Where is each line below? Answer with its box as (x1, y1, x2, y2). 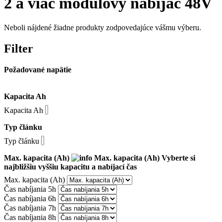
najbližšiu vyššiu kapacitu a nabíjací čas (4, 162, 137, 171)
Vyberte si (162, 153, 195, 162)
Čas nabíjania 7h (4, 203, 56, 212)
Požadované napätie (4, 65, 71, 74)
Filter (4, 42, 33, 55)
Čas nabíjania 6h (4, 194, 56, 203)
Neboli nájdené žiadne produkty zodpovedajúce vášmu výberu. (4, 23, 201, 32)
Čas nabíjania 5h (4, 184, 56, 193)
